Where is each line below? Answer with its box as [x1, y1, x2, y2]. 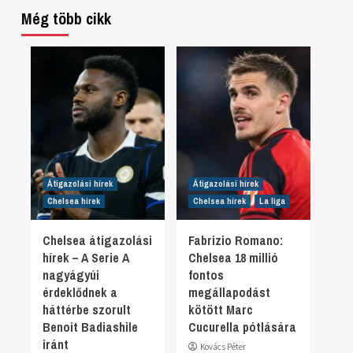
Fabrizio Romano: [188, 232, 283, 249]
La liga [259, 195, 285, 206]
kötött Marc [188, 301, 253, 318]
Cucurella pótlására [188, 318, 296, 336]
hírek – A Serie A [43, 249, 129, 266]
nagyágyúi [43, 266, 99, 284]
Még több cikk [21, 8, 111, 29]
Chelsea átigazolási [43, 232, 152, 249]
